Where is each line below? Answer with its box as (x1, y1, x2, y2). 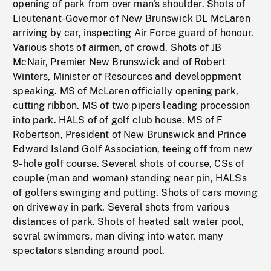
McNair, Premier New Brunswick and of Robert (13, 56, 226, 68)
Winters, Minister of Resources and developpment (13, 71, 241, 82)
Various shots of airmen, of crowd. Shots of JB (13, 42, 222, 53)
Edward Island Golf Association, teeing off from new (13, 143, 253, 155)
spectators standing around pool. (13, 245, 165, 256)
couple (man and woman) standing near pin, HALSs (13, 172, 247, 184)
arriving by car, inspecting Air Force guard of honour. (13, 27, 253, 39)
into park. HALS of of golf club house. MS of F (13, 114, 223, 126)
